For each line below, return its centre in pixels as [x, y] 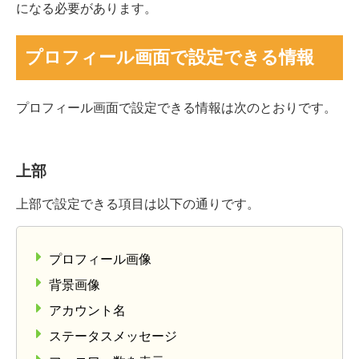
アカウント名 [87, 310]
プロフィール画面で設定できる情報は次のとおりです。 [176, 107]
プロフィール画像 [100, 258]
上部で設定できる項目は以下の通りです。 [138, 203]
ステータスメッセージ [113, 335]
